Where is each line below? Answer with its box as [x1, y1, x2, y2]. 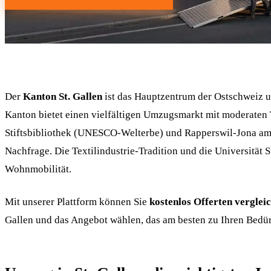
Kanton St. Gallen [23, 91, 102, 102]
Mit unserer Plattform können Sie [5, 196, 149, 207]
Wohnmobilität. [5, 163, 71, 175]
